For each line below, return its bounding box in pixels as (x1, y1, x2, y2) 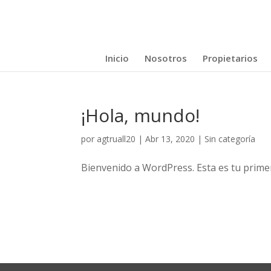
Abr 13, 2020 (145, 133, 195, 145)
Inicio (105, 52, 129, 64)
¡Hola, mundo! (81, 103, 200, 128)
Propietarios (202, 52, 258, 64)
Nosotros (144, 52, 187, 64)
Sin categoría (204, 133, 256, 145)
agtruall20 (97, 133, 136, 145)
